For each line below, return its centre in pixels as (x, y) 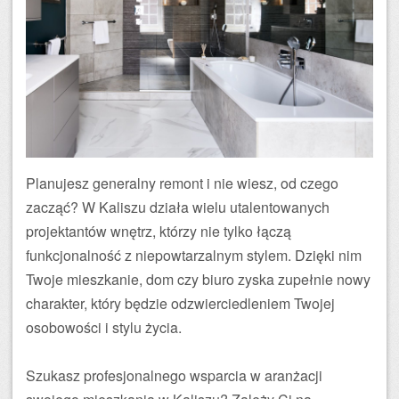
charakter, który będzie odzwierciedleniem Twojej (180, 303)
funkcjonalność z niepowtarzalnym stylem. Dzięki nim (194, 255)
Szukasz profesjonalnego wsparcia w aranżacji (174, 375)
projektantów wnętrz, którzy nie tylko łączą (159, 231)
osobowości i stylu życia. (104, 327)
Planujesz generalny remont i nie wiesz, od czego (182, 183)
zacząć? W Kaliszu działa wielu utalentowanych (178, 207)
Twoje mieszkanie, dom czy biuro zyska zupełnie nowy (198, 279)
